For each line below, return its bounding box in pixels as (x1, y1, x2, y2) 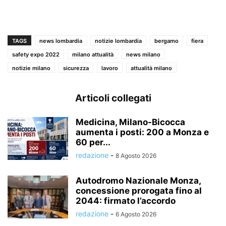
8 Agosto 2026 (116, 151, 156, 159)
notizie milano (12, 64, 50, 72)
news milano (126, 50, 160, 58)
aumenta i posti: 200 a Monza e (76, 127, 209, 137)
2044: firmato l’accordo (76, 195, 176, 206)
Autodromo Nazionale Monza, (76, 175, 201, 186)
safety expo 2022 (12, 50, 60, 58)
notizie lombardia (95, 37, 142, 44)
